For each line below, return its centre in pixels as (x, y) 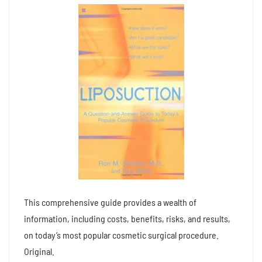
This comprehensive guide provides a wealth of (110, 202)
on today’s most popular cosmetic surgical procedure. (121, 235)
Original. (39, 251)
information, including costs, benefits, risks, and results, (127, 219)
